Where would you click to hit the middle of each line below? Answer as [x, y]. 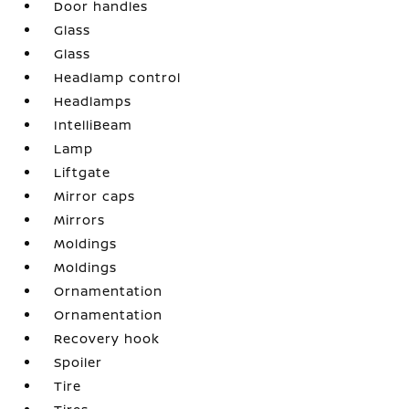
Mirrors [80, 220]
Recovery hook [107, 339]
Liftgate [83, 173]
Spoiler [79, 362]
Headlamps [93, 101]
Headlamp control [118, 78]
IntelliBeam [94, 125]
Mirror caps [95, 196]
